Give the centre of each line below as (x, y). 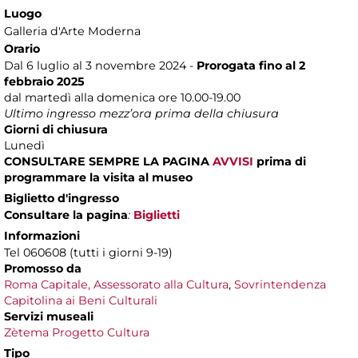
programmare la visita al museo (98, 177)
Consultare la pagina (66, 215)
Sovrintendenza (280, 284)
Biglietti (157, 215)
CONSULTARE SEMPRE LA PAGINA (108, 161)
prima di (280, 161)
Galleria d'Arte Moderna (72, 31)
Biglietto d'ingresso (62, 198)
